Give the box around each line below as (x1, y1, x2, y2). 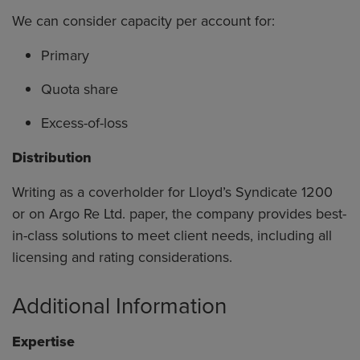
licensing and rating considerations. (12, 247, 232, 268)
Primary (41, 45, 89, 66)
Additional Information (12, 289, 227, 321)
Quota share (41, 79, 118, 100)
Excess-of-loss (41, 112, 128, 133)
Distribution (12, 147, 92, 169)
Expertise (12, 331, 75, 353)
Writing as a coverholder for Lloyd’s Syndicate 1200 (12, 182, 333, 202)
